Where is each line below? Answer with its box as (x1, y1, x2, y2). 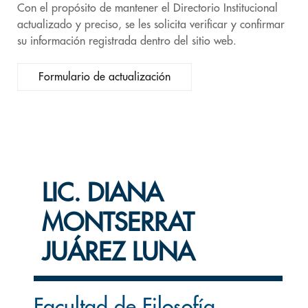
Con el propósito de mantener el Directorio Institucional (17, 3, 278, 14)
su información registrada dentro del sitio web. (17, 36, 236, 47)
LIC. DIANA (42, 181, 163, 206)
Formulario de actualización (38, 71, 170, 82)
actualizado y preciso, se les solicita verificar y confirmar (17, 19, 285, 30)
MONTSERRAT (42, 210, 194, 235)
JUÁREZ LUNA (42, 240, 195, 265)
